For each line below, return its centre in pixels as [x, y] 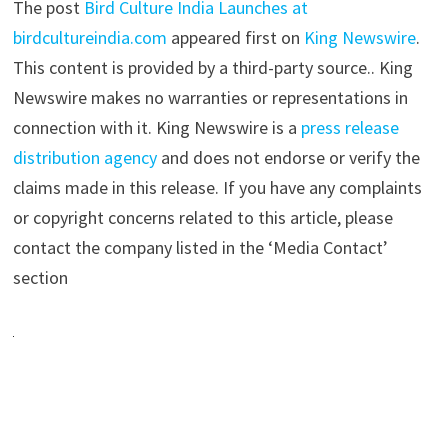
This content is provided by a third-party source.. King [212, 68]
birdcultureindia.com [89, 38]
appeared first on [235, 38]
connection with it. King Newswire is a [156, 128]
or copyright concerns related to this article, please [202, 218]
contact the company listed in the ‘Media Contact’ [200, 248]
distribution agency [84, 158]
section [40, 278]
